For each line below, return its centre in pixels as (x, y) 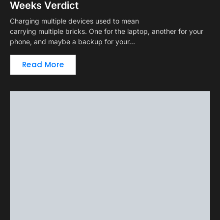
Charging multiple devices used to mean (74, 21)
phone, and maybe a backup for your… (72, 42)
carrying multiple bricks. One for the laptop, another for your (107, 31)
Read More (43, 65)
